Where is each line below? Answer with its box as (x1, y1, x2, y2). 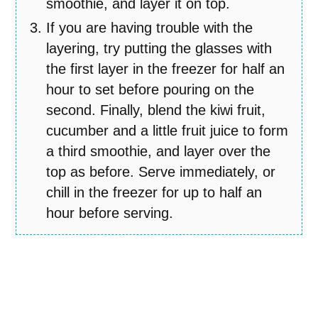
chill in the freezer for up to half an (46, 185, 263, 201)
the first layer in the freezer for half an (46, 61, 285, 77)
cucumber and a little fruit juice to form (46, 123, 289, 139)
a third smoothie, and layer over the (46, 143, 271, 160)
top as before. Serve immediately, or (46, 164, 276, 180)
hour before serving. (46, 205, 174, 221)
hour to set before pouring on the (46, 82, 255, 98)
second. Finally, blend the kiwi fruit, (46, 102, 266, 119)
